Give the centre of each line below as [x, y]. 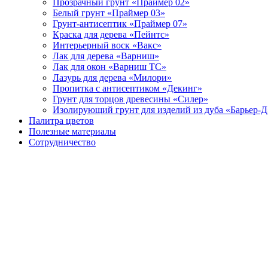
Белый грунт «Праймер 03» [109, 13]
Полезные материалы [72, 131]
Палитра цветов [61, 120]
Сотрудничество [62, 142]
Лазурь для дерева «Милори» [112, 77]
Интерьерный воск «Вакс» [107, 45]
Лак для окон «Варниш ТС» [109, 66]
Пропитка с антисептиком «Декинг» [127, 88]
